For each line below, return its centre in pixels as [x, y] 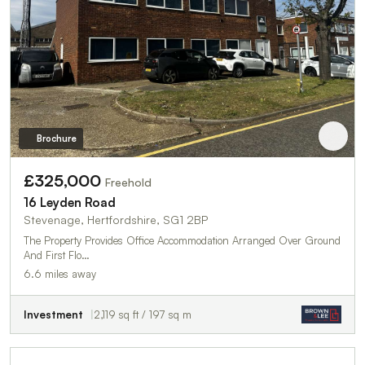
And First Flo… [57, 255]
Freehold [128, 182]
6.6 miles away [60, 273]
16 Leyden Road [70, 202]
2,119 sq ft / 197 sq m [143, 314]
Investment [53, 314]
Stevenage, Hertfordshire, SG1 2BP [116, 219]
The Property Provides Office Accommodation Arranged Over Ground [182, 240]
